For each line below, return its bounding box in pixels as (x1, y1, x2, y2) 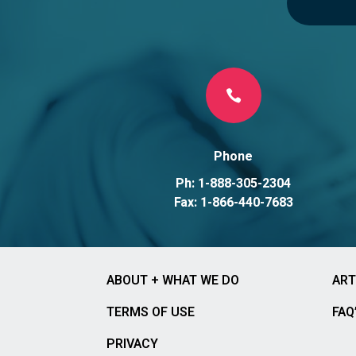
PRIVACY (106, 335, 159, 354)
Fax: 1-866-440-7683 (173, 193, 293, 213)
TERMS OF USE (106, 303, 195, 323)
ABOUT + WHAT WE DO (106, 271, 240, 291)
